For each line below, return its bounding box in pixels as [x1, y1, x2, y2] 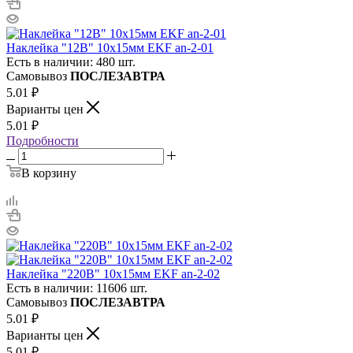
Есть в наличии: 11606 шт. [6, 281, 147, 295]
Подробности [6, 133, 79, 147]
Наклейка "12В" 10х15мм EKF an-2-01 [6, 40, 214, 54]
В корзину [21, 165, 76, 180]
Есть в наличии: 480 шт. [6, 54, 136, 69]
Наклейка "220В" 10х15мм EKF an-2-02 [6, 266, 220, 281]
